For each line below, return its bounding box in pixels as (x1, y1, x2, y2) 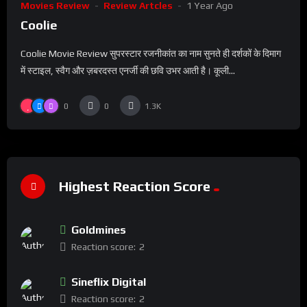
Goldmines (71, 223, 126, 237)
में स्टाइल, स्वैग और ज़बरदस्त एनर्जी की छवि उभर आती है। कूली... (21, 65, 235, 77)
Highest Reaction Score (59, 177, 210, 194)
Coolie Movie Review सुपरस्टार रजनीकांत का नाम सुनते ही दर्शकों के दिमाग (21, 48, 281, 60)
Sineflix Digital (71, 275, 146, 289)
